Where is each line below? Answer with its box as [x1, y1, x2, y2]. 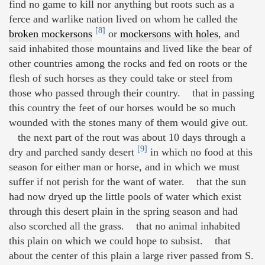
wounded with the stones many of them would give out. [9, 117, 248, 129]
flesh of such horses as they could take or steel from [9, 72, 232, 85]
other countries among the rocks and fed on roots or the [9, 57, 247, 70]
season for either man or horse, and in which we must [9, 161, 240, 173]
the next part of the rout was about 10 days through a [9, 131, 245, 144]
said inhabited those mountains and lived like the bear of [9, 43, 252, 55]
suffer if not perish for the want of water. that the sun [9, 176, 246, 188]
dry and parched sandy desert [9, 146, 137, 159]
